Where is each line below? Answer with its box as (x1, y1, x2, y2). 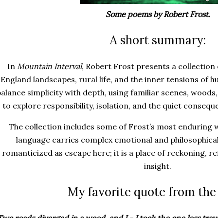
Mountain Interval (17, 61, 82, 72)
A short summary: (109, 33, 206, 48)
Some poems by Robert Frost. (105, 9, 210, 19)
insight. (144, 161, 171, 171)
